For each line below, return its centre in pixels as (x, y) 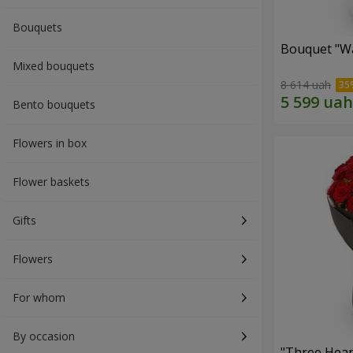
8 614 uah (306, 85)
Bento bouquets (54, 104)
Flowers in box (50, 143)
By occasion (44, 336)
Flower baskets (51, 182)
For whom (39, 297)
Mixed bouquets (54, 66)
